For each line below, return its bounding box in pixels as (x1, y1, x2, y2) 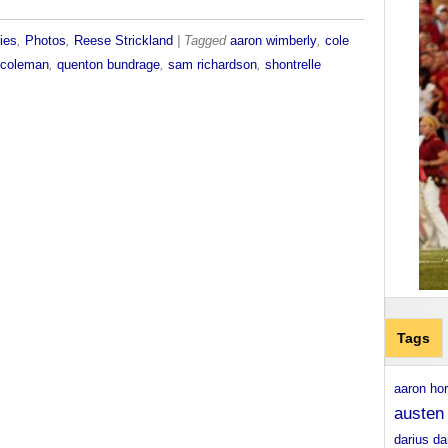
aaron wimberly (230, 34, 317, 48)
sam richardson (168, 58, 257, 72)
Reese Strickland (74, 34, 173, 48)
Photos (25, 34, 66, 48)
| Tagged (177, 34, 230, 48)
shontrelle (265, 58, 321, 72)
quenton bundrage (57, 58, 160, 72)
